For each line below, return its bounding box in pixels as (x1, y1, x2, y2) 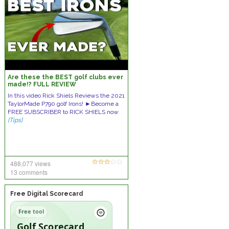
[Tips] (7, 117, 22, 124)
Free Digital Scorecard (10, 190, 83, 197)
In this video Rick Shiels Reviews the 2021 (7, 92, 125, 99)
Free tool (18, 208, 44, 215)
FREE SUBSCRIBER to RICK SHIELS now (7, 108, 119, 116)
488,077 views (10, 159, 51, 168)
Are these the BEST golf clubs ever (7, 74, 123, 81)
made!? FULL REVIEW (7, 81, 76, 88)
